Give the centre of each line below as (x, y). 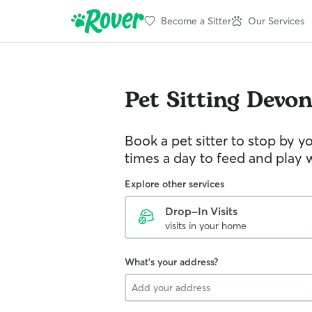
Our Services (276, 21)
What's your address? (171, 262)
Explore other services (174, 184)
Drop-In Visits (201, 211)
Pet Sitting (182, 101)
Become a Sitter (196, 21)
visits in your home (206, 226)
